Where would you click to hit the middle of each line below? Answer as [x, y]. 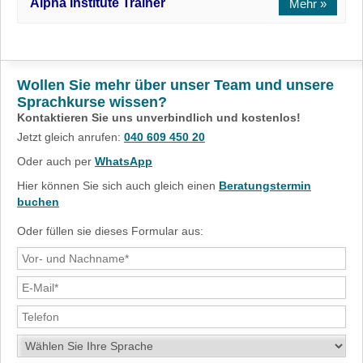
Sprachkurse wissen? [92, 102]
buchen [38, 202]
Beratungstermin [265, 186]
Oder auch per [56, 161]
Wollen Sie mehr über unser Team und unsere [175, 85]
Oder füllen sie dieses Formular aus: [110, 231]
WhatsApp [124, 161]
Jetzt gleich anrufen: [70, 137]
